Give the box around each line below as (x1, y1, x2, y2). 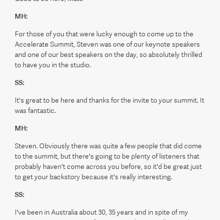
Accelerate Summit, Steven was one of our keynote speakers (15, 40, 200, 48)
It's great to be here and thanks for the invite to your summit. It (15, 96, 204, 104)
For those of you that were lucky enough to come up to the (15, 30, 193, 38)
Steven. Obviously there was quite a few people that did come (15, 142, 202, 150)
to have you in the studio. (15, 61, 91, 69)
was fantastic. (15, 107, 56, 114)
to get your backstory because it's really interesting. (15, 173, 172, 181)
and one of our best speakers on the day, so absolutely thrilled (15, 51, 202, 58)
